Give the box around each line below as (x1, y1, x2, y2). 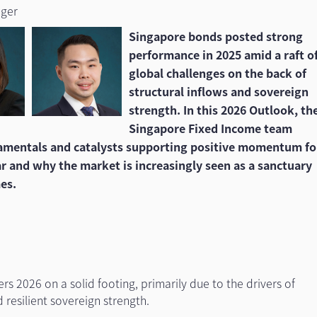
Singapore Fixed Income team (128, 120, 292, 137)
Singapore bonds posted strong (128, 28, 303, 45)
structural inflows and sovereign (128, 83, 309, 100)
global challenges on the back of (128, 64, 306, 81)
